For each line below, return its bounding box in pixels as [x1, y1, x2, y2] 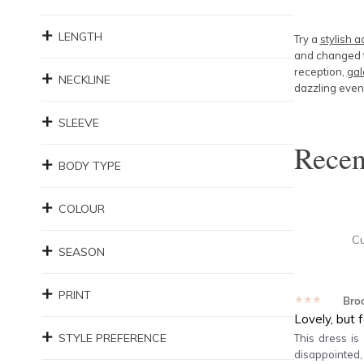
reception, [293, 65, 347, 78]
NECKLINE [58, 72, 110, 87]
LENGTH [58, 29, 102, 44]
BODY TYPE [58, 158, 121, 173]
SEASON [58, 245, 105, 259]
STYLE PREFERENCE [58, 331, 167, 345]
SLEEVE [58, 115, 99, 130]
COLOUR [58, 201, 105, 216]
